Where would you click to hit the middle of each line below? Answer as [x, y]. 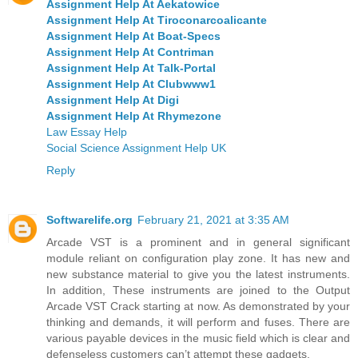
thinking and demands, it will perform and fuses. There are [198, 322]
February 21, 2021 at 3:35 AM [213, 219]
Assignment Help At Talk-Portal [131, 68]
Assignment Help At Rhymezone [134, 115]
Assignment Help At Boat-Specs [133, 36]
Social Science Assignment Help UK [136, 147]
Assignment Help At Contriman [130, 52]
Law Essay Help [87, 131]
